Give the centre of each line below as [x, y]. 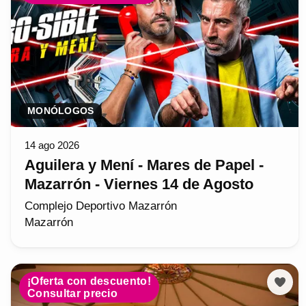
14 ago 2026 [52, 145]
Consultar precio [73, 293]
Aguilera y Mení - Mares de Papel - [144, 165]
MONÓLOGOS [61, 111]
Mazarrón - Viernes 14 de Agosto [139, 184]
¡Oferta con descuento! [89, 281]
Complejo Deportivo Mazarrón [101, 206]
